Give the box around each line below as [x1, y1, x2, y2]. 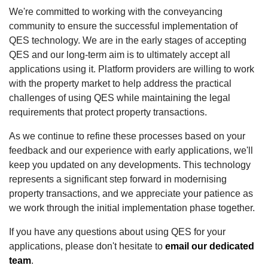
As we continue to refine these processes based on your [9, 130, 245, 141]
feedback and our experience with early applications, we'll [9, 145, 253, 156]
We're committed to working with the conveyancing [9, 6, 223, 17]
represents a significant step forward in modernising [9, 173, 227, 184]
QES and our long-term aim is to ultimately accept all [9, 49, 230, 60]
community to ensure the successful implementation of [9, 20, 237, 31]
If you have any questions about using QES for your [9, 226, 226, 237]
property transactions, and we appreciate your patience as [9, 188, 253, 199]
